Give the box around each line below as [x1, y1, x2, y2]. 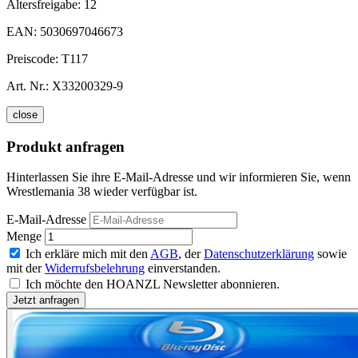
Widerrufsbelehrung [45, 261, 145, 276]
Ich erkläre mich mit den [26, 247, 150, 261]
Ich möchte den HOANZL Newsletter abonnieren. [26, 277, 280, 292]
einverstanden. [145, 261, 221, 276]
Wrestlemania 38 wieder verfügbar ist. [6, 185, 197, 199]
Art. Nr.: [6, 78, 49, 93]
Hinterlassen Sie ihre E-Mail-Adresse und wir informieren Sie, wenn [6, 170, 351, 185]
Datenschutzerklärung [204, 247, 314, 261]
